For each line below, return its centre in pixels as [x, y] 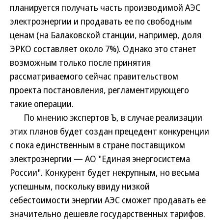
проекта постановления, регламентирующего [99, 90]
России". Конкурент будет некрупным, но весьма [105, 172]
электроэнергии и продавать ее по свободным [101, 21]
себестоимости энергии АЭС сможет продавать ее [108, 200]
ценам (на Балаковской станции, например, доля [106, 35]
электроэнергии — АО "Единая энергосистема [100, 159]
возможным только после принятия [80, 62]
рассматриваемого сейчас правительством [94, 76]
